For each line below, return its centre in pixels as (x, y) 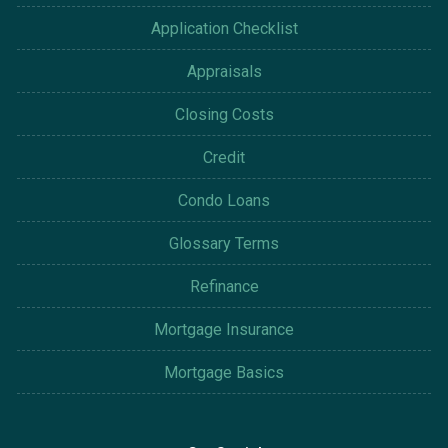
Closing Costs (224, 115)
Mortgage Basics (224, 373)
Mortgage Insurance (224, 330)
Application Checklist (224, 29)
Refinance (224, 287)
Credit (224, 158)
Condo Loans (224, 201)
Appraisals (224, 72)
